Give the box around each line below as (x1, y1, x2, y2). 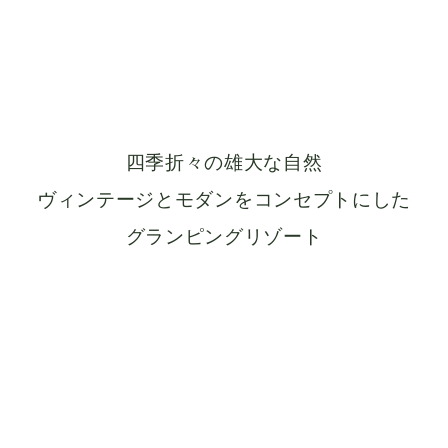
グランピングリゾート (125, 225, 323, 248)
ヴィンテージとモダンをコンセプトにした (36, 188, 412, 211)
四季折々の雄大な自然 (125, 151, 323, 174)
